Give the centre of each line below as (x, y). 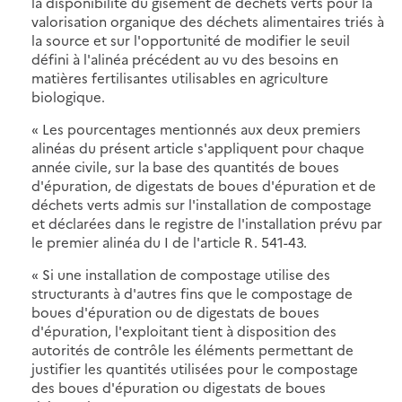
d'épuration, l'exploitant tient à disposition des (184, 330)
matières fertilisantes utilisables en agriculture (180, 77)
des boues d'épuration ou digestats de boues (179, 387)
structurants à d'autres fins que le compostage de (192, 293)
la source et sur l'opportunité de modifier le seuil (191, 39)
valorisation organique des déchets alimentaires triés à (208, 21)
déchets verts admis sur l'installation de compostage (201, 204)
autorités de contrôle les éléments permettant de (192, 349)
